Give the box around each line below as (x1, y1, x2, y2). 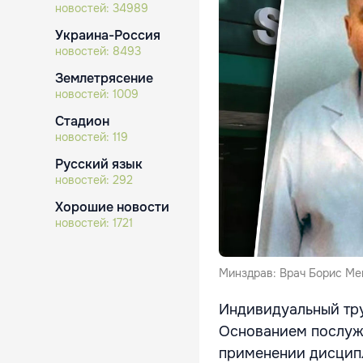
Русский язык (55, 156, 143, 173)
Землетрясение (55, 70, 153, 87)
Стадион (55, 113, 109, 130)
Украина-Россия (55, 27, 160, 44)
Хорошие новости (55, 199, 169, 216)
